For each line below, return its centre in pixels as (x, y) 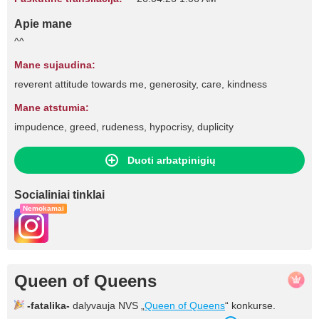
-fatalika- (48, 305)
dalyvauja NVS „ (107, 305)
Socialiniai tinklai (59, 195)
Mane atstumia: (52, 108)
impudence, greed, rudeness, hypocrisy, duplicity (124, 127)
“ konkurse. (250, 305)
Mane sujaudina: (55, 65)
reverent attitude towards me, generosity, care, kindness (141, 84)
